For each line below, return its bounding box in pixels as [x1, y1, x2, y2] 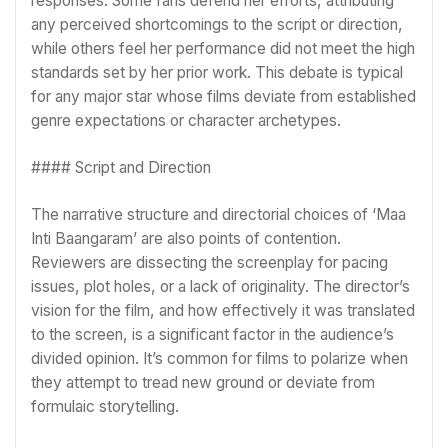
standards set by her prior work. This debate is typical [31, 62, 403, 82]
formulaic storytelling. [31, 397, 179, 417]
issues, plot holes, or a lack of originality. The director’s [31, 277, 410, 297]
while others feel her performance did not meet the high [31, 38, 415, 58]
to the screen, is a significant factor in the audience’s [31, 325, 394, 345]
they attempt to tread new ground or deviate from [31, 373, 375, 393]
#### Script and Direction [31, 158, 211, 178]
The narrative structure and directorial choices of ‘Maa [31, 205, 406, 225]
